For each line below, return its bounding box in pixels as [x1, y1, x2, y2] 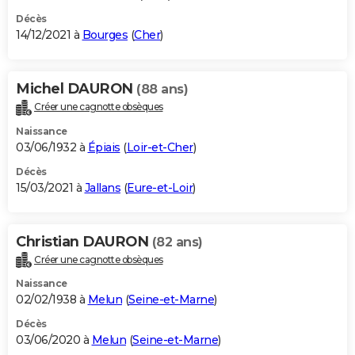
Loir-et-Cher [126, 139, 193, 155]
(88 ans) [136, 81, 188, 97]
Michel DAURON [16, 79, 136, 97]
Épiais [87, 139, 120, 155]
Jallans [84, 180, 120, 195]
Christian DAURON [16, 232, 152, 250]
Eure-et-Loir [127, 180, 193, 195]
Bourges [82, 27, 128, 42]
